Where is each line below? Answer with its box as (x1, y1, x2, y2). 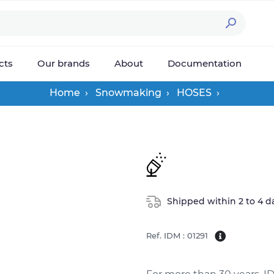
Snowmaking (95, 86, 161, 98)
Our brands (37, 57, 90, 69)
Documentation (167, 57, 242, 69)
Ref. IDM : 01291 (146, 231, 208, 240)
